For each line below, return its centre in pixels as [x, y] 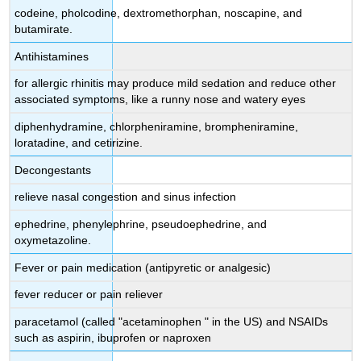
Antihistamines [52, 56]
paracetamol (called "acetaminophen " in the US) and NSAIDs [172, 321]
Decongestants [53, 170]
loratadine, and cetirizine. [79, 142]
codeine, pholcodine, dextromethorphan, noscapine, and [159, 12]
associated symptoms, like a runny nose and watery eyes [160, 100]
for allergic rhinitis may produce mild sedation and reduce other [176, 83]
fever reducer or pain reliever [89, 295]
